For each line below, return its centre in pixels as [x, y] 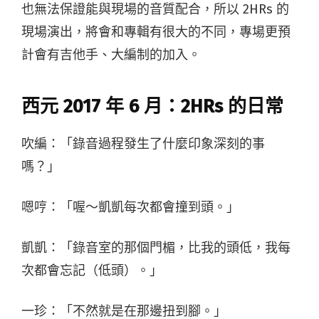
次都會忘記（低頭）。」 [92, 270]
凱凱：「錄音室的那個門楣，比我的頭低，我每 [156, 247]
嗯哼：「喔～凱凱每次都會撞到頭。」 [130, 207]
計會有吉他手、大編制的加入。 [111, 54]
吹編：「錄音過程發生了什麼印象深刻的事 [143, 143]
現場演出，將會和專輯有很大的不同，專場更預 [156, 32]
